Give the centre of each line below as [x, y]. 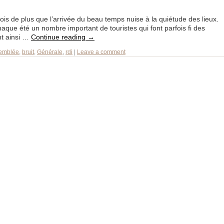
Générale [50, 52]
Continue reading [59, 37]
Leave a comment [101, 52]
